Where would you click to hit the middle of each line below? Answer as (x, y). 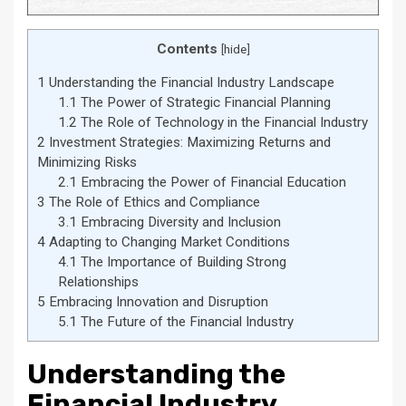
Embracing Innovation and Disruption (157, 302)
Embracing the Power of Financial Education (211, 183)
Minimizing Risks (87, 163)
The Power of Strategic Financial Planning (203, 103)
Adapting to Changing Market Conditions (168, 242)
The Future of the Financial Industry (185, 322)
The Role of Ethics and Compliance (153, 203)
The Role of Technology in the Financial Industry (222, 123)
